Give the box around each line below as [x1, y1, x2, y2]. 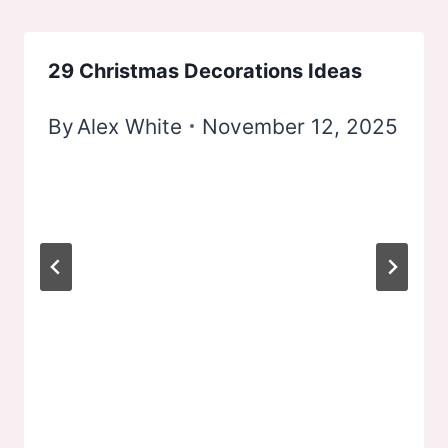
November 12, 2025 [202, 113, 399, 139]
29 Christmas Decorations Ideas [48, 58, 362, 83]
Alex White [77, 113, 183, 139]
